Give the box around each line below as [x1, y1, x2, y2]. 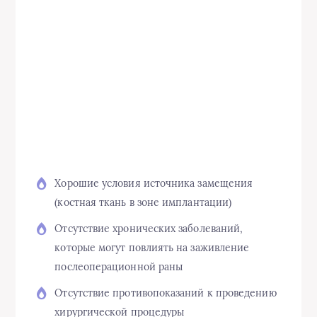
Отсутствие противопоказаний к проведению [54, 286, 277, 299]
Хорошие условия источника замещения [54, 176, 253, 190]
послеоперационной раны [54, 260, 183, 273]
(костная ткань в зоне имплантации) [54, 195, 232, 209]
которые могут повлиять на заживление [54, 241, 250, 254]
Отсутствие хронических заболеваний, [54, 221, 243, 235]
